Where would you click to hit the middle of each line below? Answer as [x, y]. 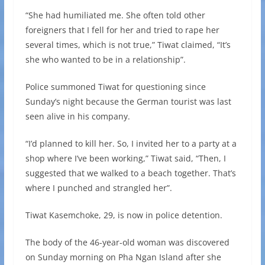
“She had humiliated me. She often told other [115, 15]
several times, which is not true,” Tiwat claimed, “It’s [128, 45]
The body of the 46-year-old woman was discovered [127, 243]
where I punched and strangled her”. [98, 188]
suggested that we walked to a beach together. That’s [130, 173]
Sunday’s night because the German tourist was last [128, 102]
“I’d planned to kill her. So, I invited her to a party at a [131, 144]
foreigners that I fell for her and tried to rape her [122, 30]
